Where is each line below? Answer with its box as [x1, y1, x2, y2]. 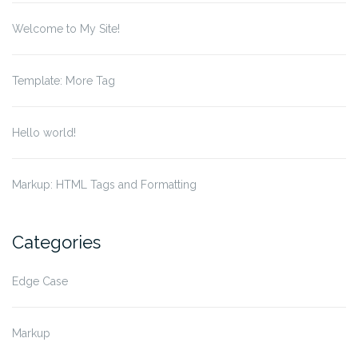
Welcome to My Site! [12, 22, 120, 36]
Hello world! [12, 126, 76, 140]
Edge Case [12, 275, 68, 288]
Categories [12, 232, 101, 253]
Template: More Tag [12, 74, 115, 88]
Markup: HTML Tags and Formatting [12, 178, 197, 192]
